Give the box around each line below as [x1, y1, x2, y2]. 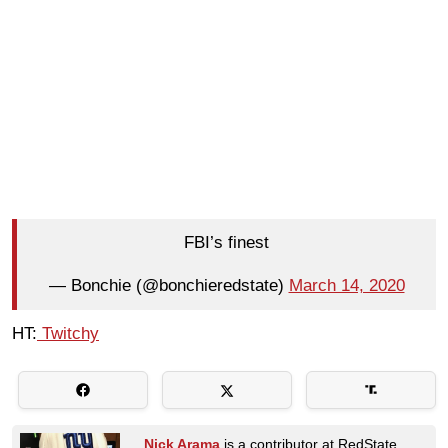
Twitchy [37, 323, 99, 343]
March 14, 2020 [288, 276, 405, 296]
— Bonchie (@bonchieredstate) [48, 276, 289, 296]
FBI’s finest [184, 233, 269, 253]
